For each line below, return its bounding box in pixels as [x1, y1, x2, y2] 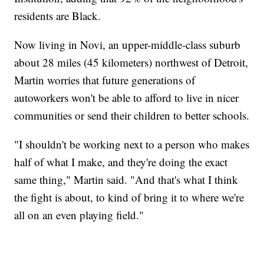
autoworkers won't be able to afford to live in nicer [14, 90, 239, 105]
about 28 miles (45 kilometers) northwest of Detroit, [14, 55, 249, 70]
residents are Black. [14, 8, 101, 24]
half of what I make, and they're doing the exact [14, 154, 228, 170]
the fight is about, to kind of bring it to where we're [14, 190, 245, 205]
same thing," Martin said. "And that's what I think [14, 172, 239, 187]
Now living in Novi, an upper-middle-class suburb [14, 37, 241, 52]
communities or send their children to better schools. [14, 108, 250, 123]
